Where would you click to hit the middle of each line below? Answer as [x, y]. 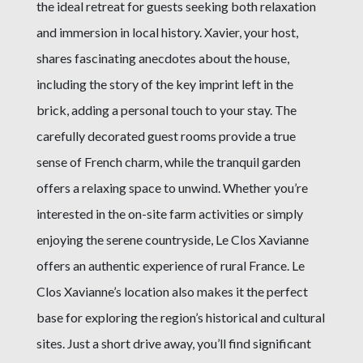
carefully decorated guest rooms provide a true [166, 135]
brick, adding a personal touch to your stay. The [166, 109]
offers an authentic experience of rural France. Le [170, 265]
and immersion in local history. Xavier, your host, [167, 32]
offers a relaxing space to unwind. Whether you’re [172, 187]
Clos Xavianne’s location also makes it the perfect [172, 291]
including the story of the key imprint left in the [164, 83]
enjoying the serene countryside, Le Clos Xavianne [172, 239]
